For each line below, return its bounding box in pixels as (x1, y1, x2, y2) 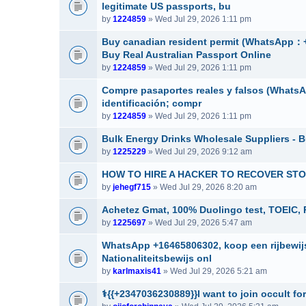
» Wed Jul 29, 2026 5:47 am (146, 218, 252, 227)
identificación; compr (102, 98, 201, 109)
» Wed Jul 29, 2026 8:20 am (151, 182, 257, 192)
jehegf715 (113, 182, 151, 192)
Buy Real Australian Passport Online (102, 49, 271, 60)
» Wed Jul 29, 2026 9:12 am (146, 147, 252, 156)
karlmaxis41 (113, 266, 161, 276)
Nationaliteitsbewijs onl (102, 253, 212, 264)
